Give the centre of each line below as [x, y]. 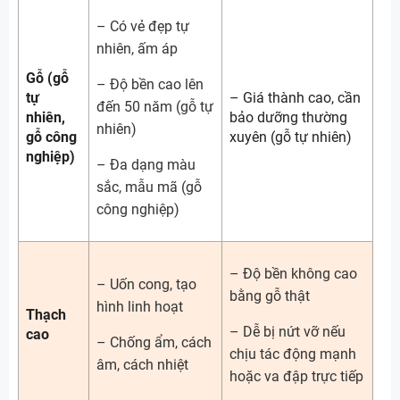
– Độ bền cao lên [150, 84]
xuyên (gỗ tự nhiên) [291, 137]
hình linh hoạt [140, 307]
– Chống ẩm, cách [154, 342]
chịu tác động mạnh [293, 354]
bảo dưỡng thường [288, 117]
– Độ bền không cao [293, 274]
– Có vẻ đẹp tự [143, 26]
